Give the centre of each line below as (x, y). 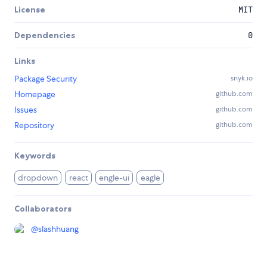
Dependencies (45, 35)
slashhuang (58, 229)
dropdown (38, 177)
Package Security (46, 78)
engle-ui (114, 177)
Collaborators (43, 208)
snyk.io (242, 78)
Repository (34, 125)
